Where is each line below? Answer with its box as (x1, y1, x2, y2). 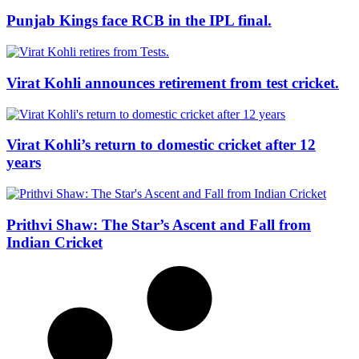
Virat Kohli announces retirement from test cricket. (6, 74, 339, 91)
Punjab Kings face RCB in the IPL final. (6, 12, 272, 30)
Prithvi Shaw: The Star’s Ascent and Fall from (6, 216, 311, 233)
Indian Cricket (6, 233, 103, 251)
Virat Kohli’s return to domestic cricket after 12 (6, 136, 316, 154)
